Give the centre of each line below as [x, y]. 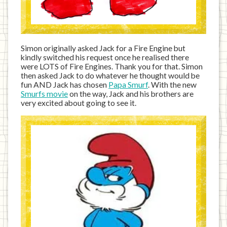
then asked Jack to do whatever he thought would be [110, 75]
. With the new [173, 84]
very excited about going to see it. [79, 103]
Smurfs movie [45, 93]
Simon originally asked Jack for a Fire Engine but [103, 48]
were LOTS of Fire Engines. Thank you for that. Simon [112, 66]
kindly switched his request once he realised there [105, 57]
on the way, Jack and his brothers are [131, 93]
